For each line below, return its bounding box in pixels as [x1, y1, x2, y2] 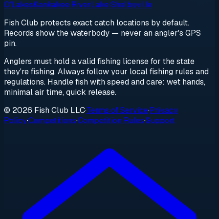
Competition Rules [78, 115, 144, 126]
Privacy [150, 105, 178, 116]
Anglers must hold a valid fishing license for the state [4, 56, 195, 67]
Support [146, 115, 175, 126]
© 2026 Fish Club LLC [4, 105, 85, 116]
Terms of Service [87, 105, 148, 116]
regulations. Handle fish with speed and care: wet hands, [4, 77, 205, 88]
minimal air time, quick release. [4, 87, 116, 98]
